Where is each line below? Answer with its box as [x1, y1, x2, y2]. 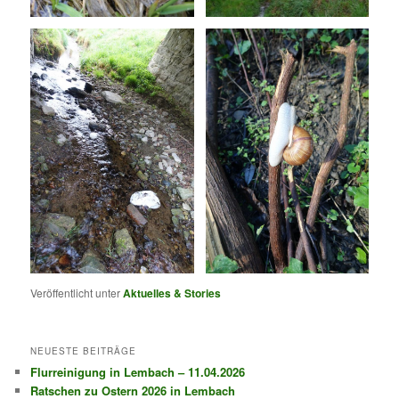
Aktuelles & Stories [123, 285, 222, 302]
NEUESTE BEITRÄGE [30, 344, 137, 357]
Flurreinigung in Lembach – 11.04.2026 [30, 362, 246, 380]
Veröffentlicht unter [30, 285, 121, 301]
